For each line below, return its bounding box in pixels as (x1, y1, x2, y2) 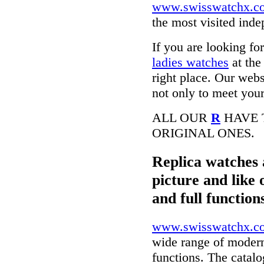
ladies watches (152, 55, 229, 70)
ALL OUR (152, 110, 211, 126)
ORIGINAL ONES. (152, 126, 255, 141)
